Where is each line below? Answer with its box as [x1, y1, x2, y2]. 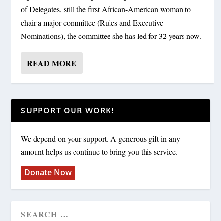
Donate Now [24, 167, 72, 178]
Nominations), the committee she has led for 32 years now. [21, 31, 202, 41]
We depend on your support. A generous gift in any [21, 133, 181, 144]
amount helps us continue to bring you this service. [21, 147, 178, 157]
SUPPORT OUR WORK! [21, 105, 114, 116]
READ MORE [27, 57, 77, 69]
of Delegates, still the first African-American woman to [21, 4, 191, 15]
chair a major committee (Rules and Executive [21, 17, 164, 28]
